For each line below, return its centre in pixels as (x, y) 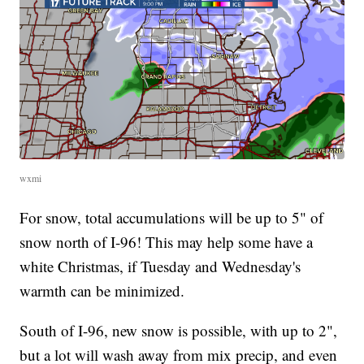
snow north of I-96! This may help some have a (167, 241)
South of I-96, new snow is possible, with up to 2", (179, 330)
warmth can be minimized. (102, 290)
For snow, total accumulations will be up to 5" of (172, 217)
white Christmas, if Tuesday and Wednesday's (160, 266)
